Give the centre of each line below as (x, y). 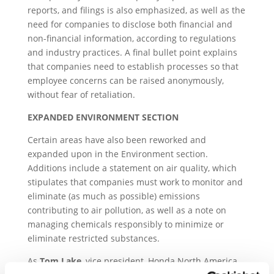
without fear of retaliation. (81, 94)
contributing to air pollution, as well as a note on (127, 210)
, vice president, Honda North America (159, 261)
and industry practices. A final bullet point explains (132, 52)
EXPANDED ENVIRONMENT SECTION (103, 117)
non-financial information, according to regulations (131, 38)
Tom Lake (60, 261)
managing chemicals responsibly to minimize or (125, 224)
